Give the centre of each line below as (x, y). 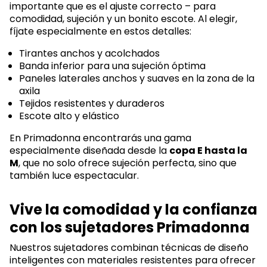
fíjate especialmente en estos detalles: (100, 32)
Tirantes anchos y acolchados (89, 54)
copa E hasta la (208, 151)
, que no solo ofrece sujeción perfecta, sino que (128, 163)
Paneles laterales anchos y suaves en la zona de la (137, 79)
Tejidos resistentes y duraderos (92, 104)
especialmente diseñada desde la (89, 151)
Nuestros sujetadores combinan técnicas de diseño (129, 247)
